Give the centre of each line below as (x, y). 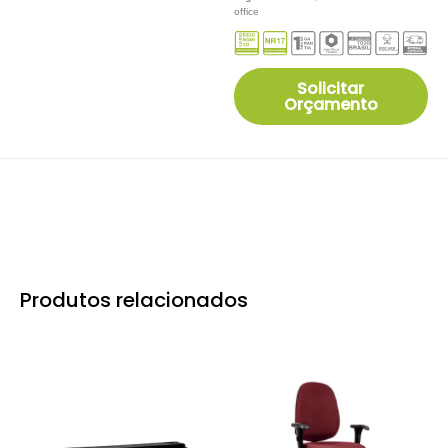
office (246, 11)
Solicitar (331, 88)
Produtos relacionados (134, 299)
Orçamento (330, 104)
